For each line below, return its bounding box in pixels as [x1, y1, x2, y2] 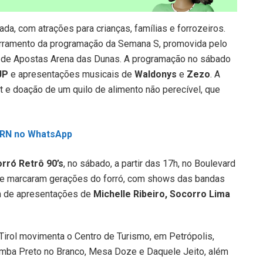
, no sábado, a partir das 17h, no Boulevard [63, 158, 235, 170]
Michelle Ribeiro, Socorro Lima [93, 188, 230, 200]
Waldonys [134, 69, 177, 80]
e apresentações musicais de [8, 69, 134, 80]
